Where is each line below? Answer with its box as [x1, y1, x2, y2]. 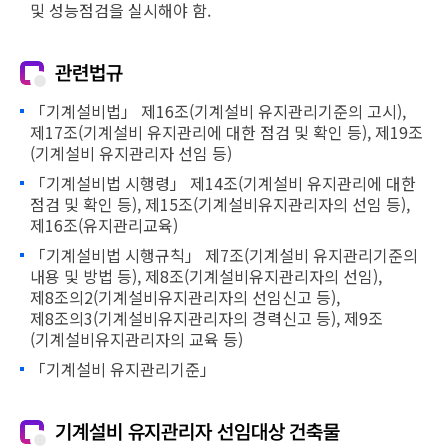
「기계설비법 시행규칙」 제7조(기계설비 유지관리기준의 [30, 243, 418, 267]
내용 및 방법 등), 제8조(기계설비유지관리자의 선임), [30, 264, 382, 288]
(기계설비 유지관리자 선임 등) [30, 141, 232, 165]
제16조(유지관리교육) [30, 213, 178, 237]
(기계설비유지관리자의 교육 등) [30, 327, 243, 351]
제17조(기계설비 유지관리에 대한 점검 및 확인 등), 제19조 [30, 120, 423, 144]
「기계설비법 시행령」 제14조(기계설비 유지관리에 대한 [30, 171, 416, 195]
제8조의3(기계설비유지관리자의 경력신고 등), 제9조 [30, 306, 383, 330]
